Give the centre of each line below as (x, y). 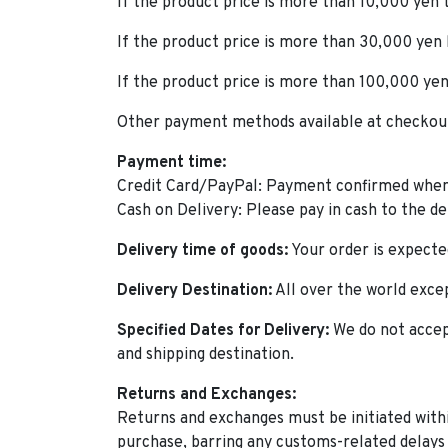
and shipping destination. (205, 354)
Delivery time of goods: (202, 250)
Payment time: (171, 162)
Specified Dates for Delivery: (223, 330)
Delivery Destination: (194, 290)
